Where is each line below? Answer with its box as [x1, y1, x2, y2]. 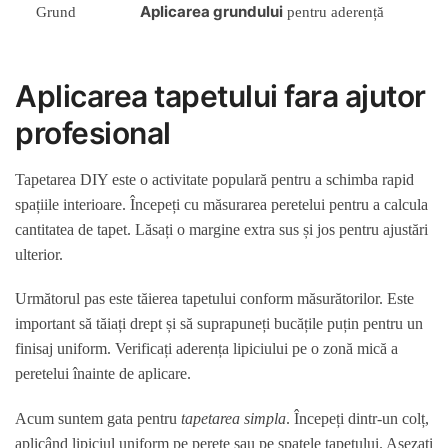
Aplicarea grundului [140, 2, 284, 22]
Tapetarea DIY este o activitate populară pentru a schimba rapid [15, 170, 414, 188]
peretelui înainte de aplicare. [15, 365, 191, 383]
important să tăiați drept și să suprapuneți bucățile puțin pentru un [15, 315, 423, 333]
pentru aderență [283, 4, 385, 21]
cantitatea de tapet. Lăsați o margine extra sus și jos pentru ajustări [15, 220, 428, 238]
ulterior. [15, 245, 63, 263]
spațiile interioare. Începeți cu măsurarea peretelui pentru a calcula [15, 195, 428, 213]
